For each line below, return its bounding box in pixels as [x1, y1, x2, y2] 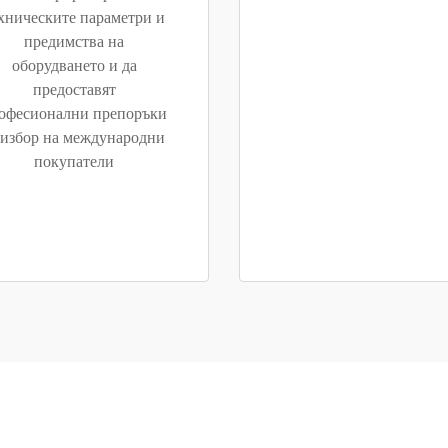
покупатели [34, 151, 114, 173]
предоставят [32, 79, 116, 101]
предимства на [24, 31, 124, 53]
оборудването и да [11, 55, 137, 77]
